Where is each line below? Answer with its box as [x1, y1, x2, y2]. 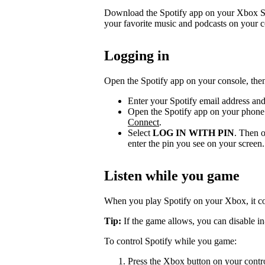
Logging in [104, 47, 169, 63]
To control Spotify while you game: [104, 235, 237, 246]
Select [128, 127, 153, 138]
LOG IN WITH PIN [153, 127, 234, 138]
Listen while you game [104, 167, 240, 183]
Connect [128, 117, 159, 127]
